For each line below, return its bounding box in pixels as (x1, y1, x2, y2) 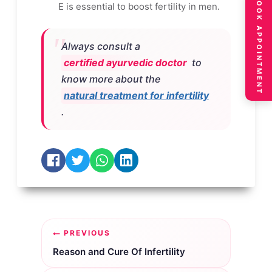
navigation (41, 245, 127, 267)
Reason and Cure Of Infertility (53, 245, 185, 257)
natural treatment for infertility (63, 89, 209, 101)
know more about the (61, 72, 163, 85)
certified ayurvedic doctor (63, 56, 187, 69)
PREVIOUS (64, 228, 110, 237)
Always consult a (61, 39, 143, 52)
